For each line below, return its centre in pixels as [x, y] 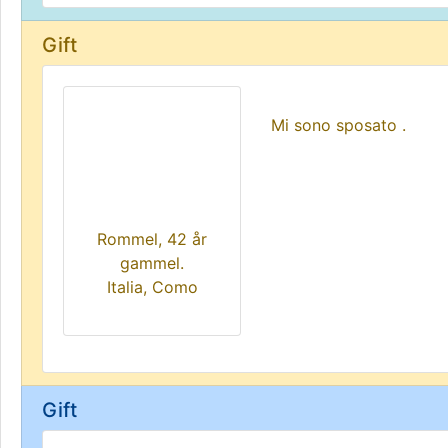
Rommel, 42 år [152, 239]
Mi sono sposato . [338, 125]
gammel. [152, 263]
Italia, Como [152, 287]
